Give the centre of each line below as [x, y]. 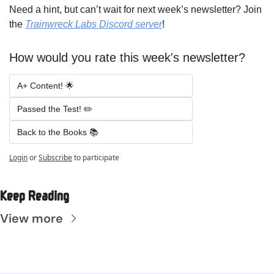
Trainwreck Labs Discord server [94, 24]
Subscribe [55, 158]
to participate [97, 158]
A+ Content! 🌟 [47, 86]
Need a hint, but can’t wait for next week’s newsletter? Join [135, 10]
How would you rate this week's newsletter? [127, 58]
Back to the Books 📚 [58, 132]
